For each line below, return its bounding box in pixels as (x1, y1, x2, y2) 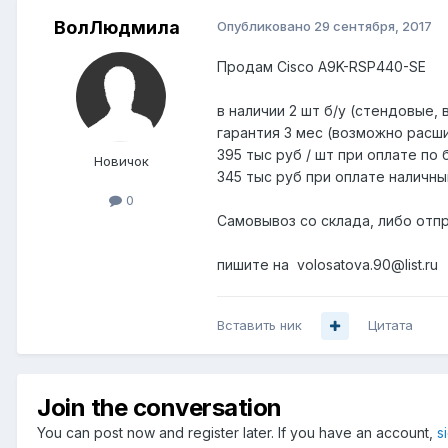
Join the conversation (37, 393, 282, 423)
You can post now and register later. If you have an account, (37, 424, 437, 442)
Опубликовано (217, 18, 314, 35)
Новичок (93, 153, 149, 170)
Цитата (368, 317, 413, 334)
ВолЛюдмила (54, 17, 180, 39)
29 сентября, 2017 (314, 18, 432, 35)
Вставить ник (217, 317, 302, 334)
